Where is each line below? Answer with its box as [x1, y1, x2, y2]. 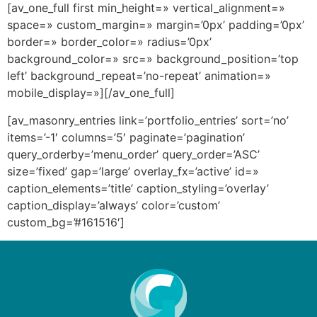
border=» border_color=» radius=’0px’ [7, 35, 212, 50]
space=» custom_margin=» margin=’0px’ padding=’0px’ [7, 18, 304, 33]
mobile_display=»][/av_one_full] [7, 86, 175, 100]
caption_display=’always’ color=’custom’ [7, 197, 220, 212]
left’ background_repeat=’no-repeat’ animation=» [7, 69, 271, 83]
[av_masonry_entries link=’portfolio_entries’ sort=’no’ [7, 113, 289, 127]
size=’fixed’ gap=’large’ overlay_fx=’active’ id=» [7, 163, 259, 178]
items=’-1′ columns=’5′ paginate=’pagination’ [7, 129, 245, 144]
